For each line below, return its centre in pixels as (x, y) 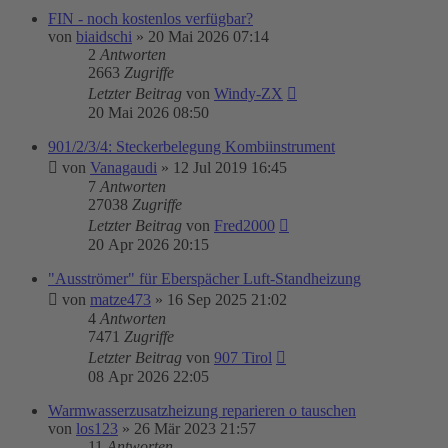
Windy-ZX (248, 93)
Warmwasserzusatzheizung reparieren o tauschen (202, 410)
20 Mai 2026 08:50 (148, 112)
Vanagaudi (123, 167)
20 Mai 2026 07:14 (208, 36)
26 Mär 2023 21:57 (195, 428)
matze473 (120, 299)
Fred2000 (244, 225)
